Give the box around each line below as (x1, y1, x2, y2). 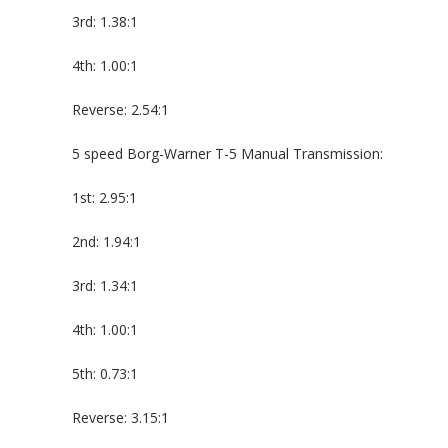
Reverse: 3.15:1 (72, 408, 169, 427)
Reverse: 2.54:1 (72, 100, 169, 119)
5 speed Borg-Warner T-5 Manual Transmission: (72, 144, 383, 163)
